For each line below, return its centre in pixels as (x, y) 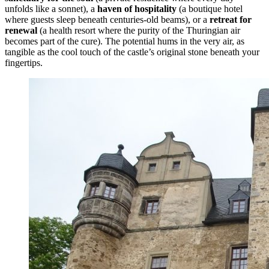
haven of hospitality (137, 8)
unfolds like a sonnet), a (51, 8)
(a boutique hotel (210, 8)
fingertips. (24, 62)
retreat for (231, 19)
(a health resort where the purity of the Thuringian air (139, 30)
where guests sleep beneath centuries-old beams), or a (107, 19)
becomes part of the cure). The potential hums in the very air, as (125, 41)
